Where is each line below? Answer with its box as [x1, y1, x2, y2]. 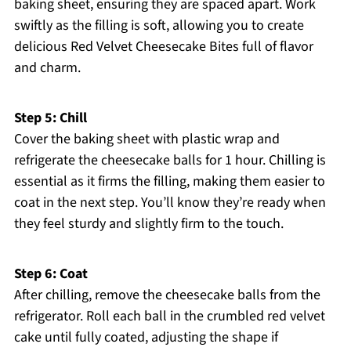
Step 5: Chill [13, 108, 87, 128]
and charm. [13, 58, 81, 78]
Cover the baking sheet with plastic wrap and [13, 129, 280, 150]
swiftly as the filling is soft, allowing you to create [13, 16, 304, 36]
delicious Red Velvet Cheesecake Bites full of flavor [13, 37, 313, 57]
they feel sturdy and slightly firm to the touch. [13, 214, 284, 234]
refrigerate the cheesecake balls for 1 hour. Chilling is [13, 150, 326, 171]
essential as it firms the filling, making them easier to [13, 172, 325, 192]
